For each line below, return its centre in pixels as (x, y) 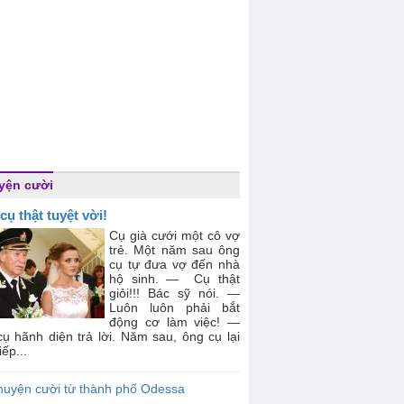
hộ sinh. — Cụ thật (174, 279)
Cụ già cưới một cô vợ (174, 235)
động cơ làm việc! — (174, 322)
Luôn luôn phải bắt (174, 308)
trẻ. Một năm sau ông (174, 250)
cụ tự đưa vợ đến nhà (174, 264)
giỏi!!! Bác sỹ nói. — (174, 293)
